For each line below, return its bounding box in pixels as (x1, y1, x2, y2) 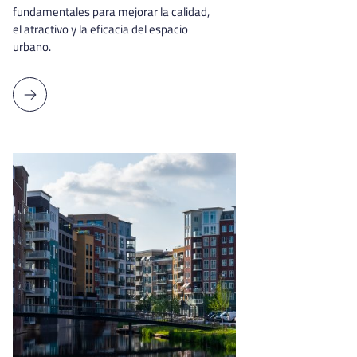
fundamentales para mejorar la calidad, (13, 2, 210, 21)
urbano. (13, 37, 51, 56)
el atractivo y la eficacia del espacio (13, 20, 188, 38)
